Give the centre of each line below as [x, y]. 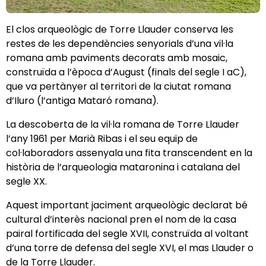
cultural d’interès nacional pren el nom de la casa [121, 219]
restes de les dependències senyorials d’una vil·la [120, 43]
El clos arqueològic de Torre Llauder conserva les [120, 29]
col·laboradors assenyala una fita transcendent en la [129, 153]
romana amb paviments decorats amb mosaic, [117, 58]
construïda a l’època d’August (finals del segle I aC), [126, 72]
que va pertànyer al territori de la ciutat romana [118, 86]
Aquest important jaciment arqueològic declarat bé [127, 205]
